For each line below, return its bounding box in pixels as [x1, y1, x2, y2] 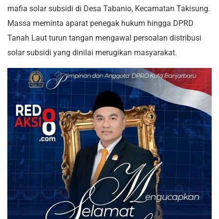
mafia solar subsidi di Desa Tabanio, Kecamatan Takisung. [7, 4, 210, 14]
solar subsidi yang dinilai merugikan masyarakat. [7, 48, 177, 58]
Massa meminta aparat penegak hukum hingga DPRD [7, 19, 194, 28]
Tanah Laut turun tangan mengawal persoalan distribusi [7, 33, 201, 43]
